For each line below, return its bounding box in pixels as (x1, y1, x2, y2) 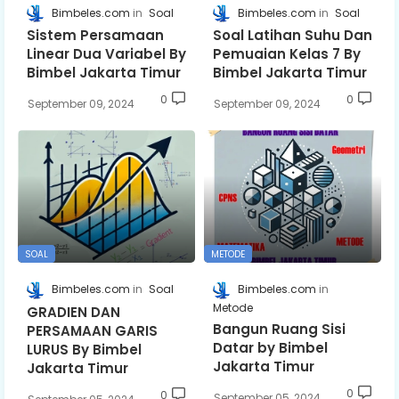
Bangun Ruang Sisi (213, 319, 346, 338)
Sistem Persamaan (27, 26, 164, 45)
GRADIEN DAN (27, 302, 120, 322)
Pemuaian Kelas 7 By (213, 45, 361, 64)
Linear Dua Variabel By (27, 45, 186, 64)
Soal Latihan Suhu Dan (213, 26, 372, 45)
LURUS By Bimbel (27, 339, 142, 359)
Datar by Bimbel (213, 338, 328, 357)
